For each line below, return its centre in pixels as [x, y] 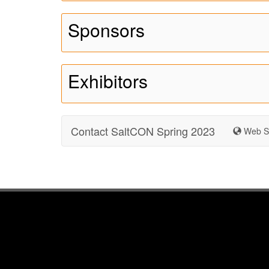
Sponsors [106, 30]
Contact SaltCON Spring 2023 [143, 131]
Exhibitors [108, 81]
